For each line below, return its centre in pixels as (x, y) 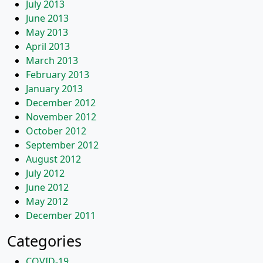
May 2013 (47, 32)
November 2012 (61, 117)
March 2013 (52, 60)
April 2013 (48, 46)
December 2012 (61, 103)
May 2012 (47, 201)
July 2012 (45, 173)
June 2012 (47, 187)
